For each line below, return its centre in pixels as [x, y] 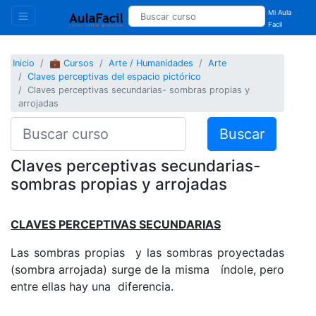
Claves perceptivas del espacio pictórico [115, 77]
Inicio [24, 63]
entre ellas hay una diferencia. [92, 286]
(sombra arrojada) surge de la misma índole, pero [147, 269]
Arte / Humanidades [151, 63]
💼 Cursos [72, 63]
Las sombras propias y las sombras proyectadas [147, 252]
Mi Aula [280, 12]
